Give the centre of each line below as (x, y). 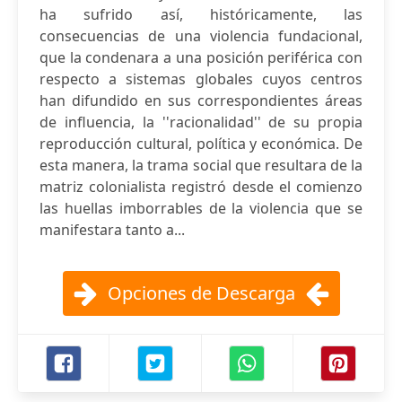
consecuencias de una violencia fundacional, (201, 36)
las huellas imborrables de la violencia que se (201, 208)
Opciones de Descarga (201, 293)
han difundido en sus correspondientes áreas (201, 100)
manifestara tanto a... (112, 230)
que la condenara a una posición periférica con (201, 57)
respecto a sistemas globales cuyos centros (201, 79)
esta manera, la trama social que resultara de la (201, 165)
